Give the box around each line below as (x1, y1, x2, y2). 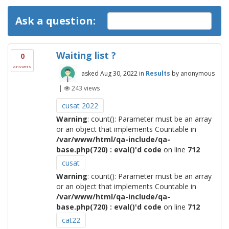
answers (13, 63, 31, 69)
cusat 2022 (61, 101, 98, 110)
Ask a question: (15, 14, 96, 28)
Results (145, 69, 170, 78)
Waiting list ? (56, 49, 116, 61)
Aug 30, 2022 (100, 69, 138, 78)
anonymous (180, 69, 215, 78)
